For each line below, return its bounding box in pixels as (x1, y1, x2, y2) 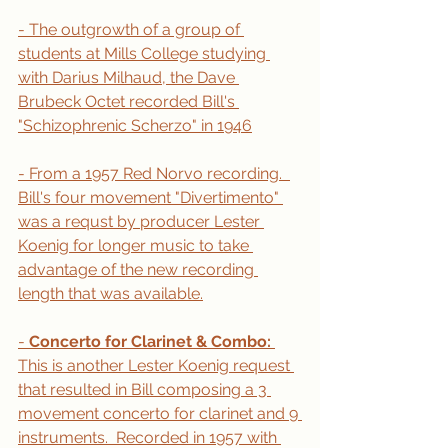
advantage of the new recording (18, 260, 258, 279)
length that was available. (18, 284, 203, 303)
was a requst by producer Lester (18, 212, 264, 231)
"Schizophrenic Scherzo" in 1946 (18, 116, 252, 135)
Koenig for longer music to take (18, 236, 253, 255)
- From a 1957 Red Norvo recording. (18, 164, 290, 183)
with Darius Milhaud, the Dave (18, 68, 239, 87)
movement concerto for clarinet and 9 (18, 404, 302, 423)
